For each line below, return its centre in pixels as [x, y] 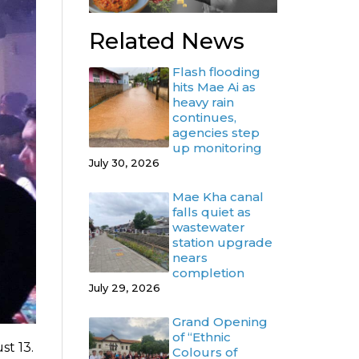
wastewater [209, 228]
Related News [167, 41]
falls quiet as [212, 212]
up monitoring [217, 148]
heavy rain [203, 103]
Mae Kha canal [218, 197]
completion [208, 273]
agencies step [216, 133]
